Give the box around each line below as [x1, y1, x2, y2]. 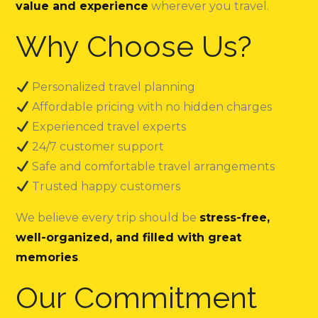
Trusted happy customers [28, 179, 180, 193]
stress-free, [199, 210, 270, 224]
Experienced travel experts [28, 119, 186, 133]
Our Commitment [16, 280, 258, 315]
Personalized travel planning [28, 79, 195, 94]
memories [16, 250, 79, 264]
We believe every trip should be [16, 210, 200, 224]
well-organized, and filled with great [16, 230, 242, 244]
